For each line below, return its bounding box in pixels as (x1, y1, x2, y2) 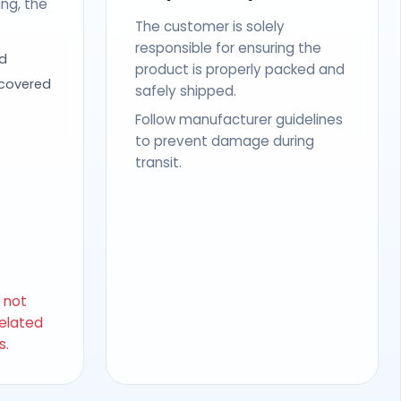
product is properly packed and (134, 59, 345, 79)
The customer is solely (134, 16, 285, 36)
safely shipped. (134, 81, 236, 100)
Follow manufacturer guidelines (134, 109, 343, 129)
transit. (134, 152, 182, 172)
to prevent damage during (134, 131, 314, 150)
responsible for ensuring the (134, 38, 321, 57)
